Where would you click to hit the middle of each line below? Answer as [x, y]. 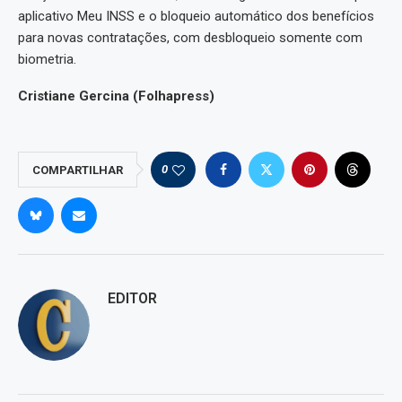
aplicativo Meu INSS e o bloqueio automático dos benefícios [196, 16]
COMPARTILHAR [78, 170]
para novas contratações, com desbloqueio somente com [190, 37]
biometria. [47, 59]
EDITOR [132, 298]
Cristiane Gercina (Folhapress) [116, 96]
